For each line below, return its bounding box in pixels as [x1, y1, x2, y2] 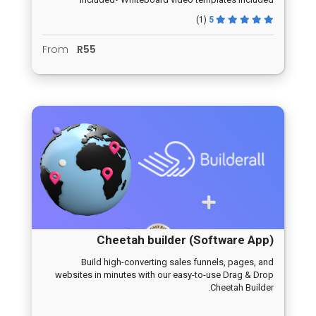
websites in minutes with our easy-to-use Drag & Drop [55, 269, 274, 281]
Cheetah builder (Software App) [97, 233, 274, 248]
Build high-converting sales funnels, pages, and [81, 257, 274, 268]
